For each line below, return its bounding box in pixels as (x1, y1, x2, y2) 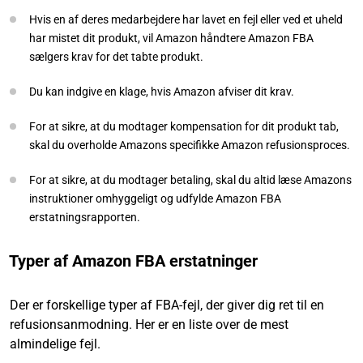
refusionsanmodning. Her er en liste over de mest (10, 316, 288, 332)
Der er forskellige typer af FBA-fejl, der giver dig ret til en (10, 297, 324, 313)
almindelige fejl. (10, 335, 104, 352)
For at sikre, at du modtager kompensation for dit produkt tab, (29, 119, 339, 133)
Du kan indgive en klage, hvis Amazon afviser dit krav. (29, 84, 294, 98)
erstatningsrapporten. (29, 210, 140, 224)
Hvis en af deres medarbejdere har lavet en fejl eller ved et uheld (29, 12, 343, 26)
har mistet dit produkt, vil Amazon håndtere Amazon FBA (29, 31, 314, 45)
